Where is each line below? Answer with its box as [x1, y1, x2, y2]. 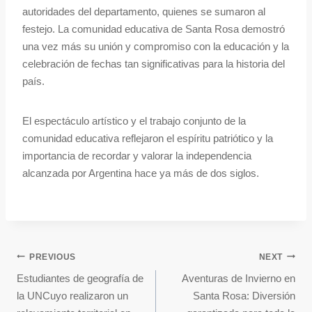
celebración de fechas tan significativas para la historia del [22, 58, 285, 70]
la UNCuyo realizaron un [17, 290, 128, 302]
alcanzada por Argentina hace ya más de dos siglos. [22, 167, 259, 180]
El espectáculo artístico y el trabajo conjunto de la [22, 115, 246, 127]
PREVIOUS [29, 251, 76, 262]
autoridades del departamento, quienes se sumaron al [22, 6, 265, 18]
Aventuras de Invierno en [182, 272, 295, 285]
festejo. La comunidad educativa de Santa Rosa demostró [22, 23, 285, 36]
